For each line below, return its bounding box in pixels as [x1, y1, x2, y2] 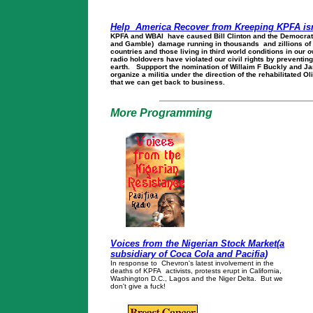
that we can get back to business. [110, 78, 227, 86]
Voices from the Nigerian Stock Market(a [110, 238, 284, 249]
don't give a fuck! [110, 282, 166, 290]
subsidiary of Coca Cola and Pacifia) [110, 248, 268, 259]
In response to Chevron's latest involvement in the [110, 259, 274, 267]
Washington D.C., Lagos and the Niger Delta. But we [110, 274, 283, 282]
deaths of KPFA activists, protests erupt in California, [110, 266, 284, 275]
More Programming [110, 107, 212, 119]
